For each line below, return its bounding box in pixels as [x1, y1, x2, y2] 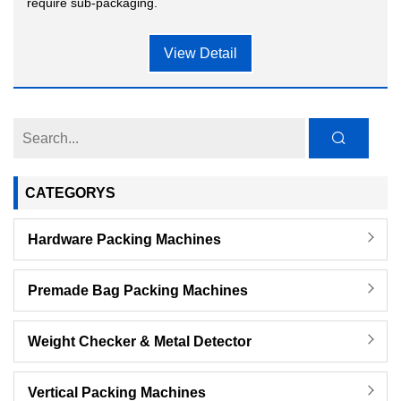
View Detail [164, 46, 237, 61]
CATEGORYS [25, 185, 115, 201]
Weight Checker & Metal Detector [28, 334, 252, 350]
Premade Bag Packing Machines [28, 283, 248, 299]
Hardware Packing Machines [28, 232, 221, 248]
